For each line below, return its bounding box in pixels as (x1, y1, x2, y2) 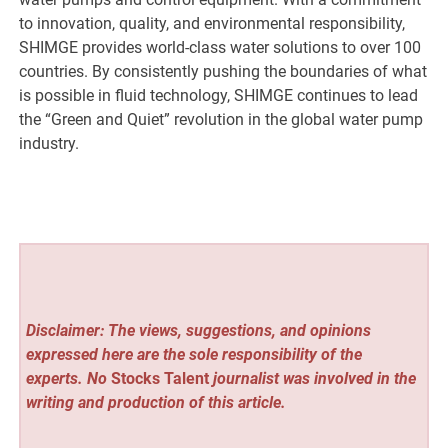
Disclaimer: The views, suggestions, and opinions (25, 320, 371, 340)
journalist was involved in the (208, 368, 416, 388)
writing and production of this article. (25, 392, 286, 412)
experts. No (25, 368, 111, 388)
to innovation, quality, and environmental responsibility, (19, 14, 406, 34)
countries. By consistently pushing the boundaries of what (19, 62, 428, 82)
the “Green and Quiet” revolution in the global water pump (19, 110, 424, 130)
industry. (19, 134, 80, 154)
